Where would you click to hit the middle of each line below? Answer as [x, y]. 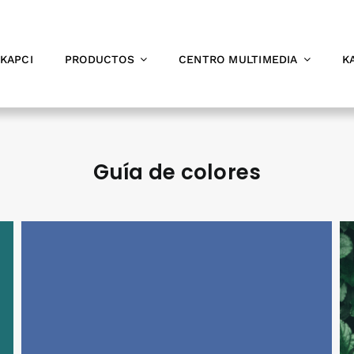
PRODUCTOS [99, 59]
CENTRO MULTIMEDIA [238, 59]
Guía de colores [177, 172]
